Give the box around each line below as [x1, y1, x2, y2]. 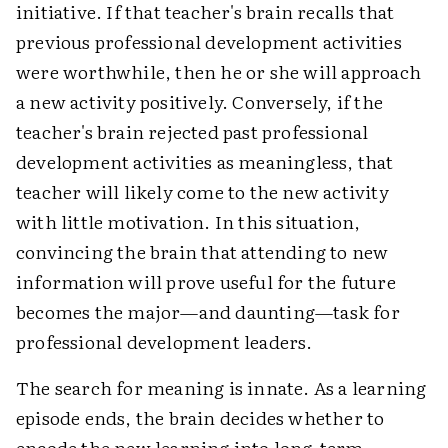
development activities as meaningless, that [16, 148, 394, 175]
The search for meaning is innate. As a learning [16, 374, 427, 401]
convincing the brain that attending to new [16, 238, 389, 265]
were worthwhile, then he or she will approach [16, 58, 422, 85]
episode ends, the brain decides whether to [16, 404, 385, 431]
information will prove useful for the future [16, 268, 396, 295]
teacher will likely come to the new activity [16, 178, 389, 205]
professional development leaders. [16, 328, 313, 355]
